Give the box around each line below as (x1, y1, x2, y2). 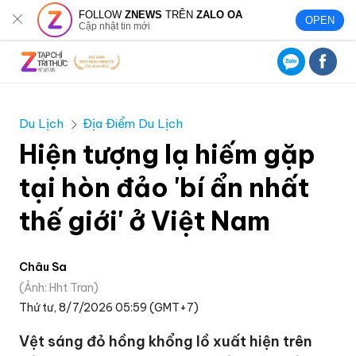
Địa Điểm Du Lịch (83, 116, 184, 131)
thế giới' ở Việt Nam (19, 204, 271, 238)
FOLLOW (79, 8, 126, 21)
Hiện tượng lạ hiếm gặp (19, 137, 316, 171)
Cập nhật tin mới (79, 20, 151, 32)
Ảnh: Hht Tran (24, 281, 95, 295)
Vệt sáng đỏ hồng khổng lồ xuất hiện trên (19, 332, 313, 350)
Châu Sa (19, 260, 68, 274)
